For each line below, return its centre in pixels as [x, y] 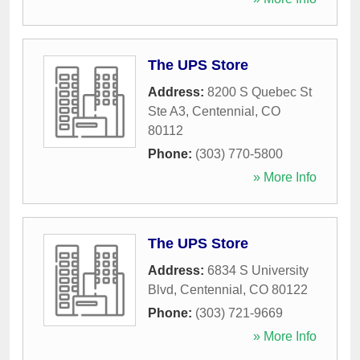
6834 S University [258, 271]
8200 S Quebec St [260, 92]
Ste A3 [167, 112]
